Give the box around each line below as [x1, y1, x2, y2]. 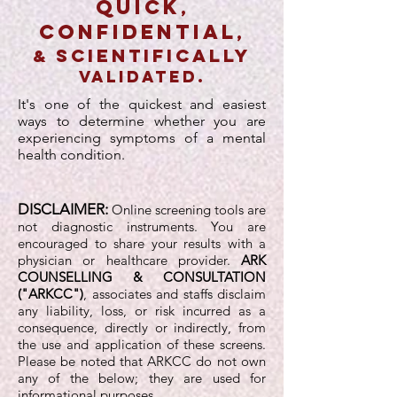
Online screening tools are [112, 201, 266, 218]
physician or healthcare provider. [18, 252, 241, 269]
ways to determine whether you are [18, 113, 266, 129]
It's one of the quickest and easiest [18, 96, 266, 113]
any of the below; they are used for [18, 370, 266, 386]
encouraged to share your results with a [18, 235, 266, 252]
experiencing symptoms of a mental [18, 129, 266, 146]
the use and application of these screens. [18, 336, 266, 353]
